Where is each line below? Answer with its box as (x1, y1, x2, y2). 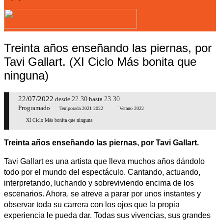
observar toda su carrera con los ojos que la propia (4, 200, 180, 209)
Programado (18, 105, 51, 112)
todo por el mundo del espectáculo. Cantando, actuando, (4, 167, 200, 176)
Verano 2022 (119, 106, 144, 111)
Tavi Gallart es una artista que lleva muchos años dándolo (4, 157, 205, 165)
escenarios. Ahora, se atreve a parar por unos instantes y (4, 189, 201, 198)
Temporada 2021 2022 (59, 106, 103, 111)
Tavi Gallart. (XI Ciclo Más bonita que (4, 55, 196, 68)
